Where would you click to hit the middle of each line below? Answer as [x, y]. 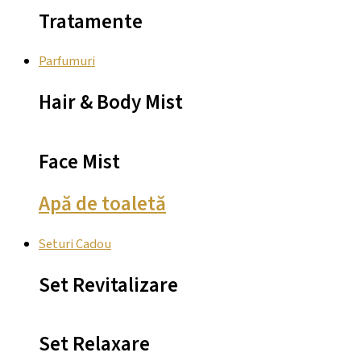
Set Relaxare [94, 344]
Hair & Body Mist [111, 103]
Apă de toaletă [102, 204]
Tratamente [91, 21]
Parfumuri [67, 62]
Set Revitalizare [108, 285]
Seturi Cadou [75, 245]
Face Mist [79, 162]
